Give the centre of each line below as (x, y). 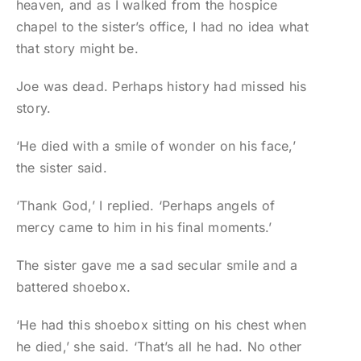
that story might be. (77, 49)
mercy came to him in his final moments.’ (144, 228)
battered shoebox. (73, 287)
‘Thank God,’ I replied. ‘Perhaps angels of (145, 206)
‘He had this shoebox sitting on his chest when (161, 325)
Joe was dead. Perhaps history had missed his (161, 87)
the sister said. (61, 168)
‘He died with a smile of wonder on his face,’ (156, 146)
